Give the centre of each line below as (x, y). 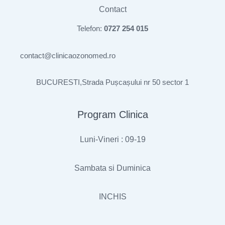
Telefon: (90, 29)
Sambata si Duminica (113, 168)
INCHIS (113, 197)
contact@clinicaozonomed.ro (68, 55)
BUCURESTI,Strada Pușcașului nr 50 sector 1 (113, 82)
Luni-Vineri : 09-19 (113, 140)
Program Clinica (113, 115)
